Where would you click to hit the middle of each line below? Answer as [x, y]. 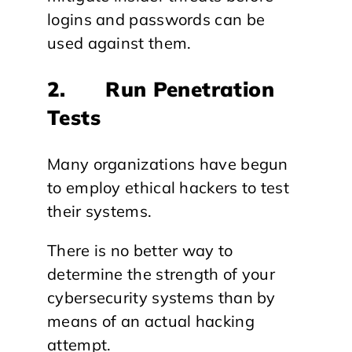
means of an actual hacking [151, 321]
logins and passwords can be [156, 19]
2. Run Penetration [161, 89]
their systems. [100, 211]
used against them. [119, 43]
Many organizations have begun [168, 164]
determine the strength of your [161, 274]
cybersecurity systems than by [161, 297]
